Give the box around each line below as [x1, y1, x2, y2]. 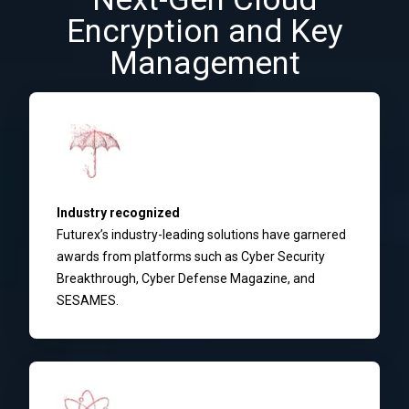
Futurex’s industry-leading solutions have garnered [57, 226, 346, 242]
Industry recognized [57, 204, 180, 220]
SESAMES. [57, 292, 119, 308]
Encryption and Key [66, 12, 343, 50]
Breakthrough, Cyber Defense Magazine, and [57, 270, 315, 286]
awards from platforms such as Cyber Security [57, 248, 325, 264]
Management [109, 44, 300, 82]
